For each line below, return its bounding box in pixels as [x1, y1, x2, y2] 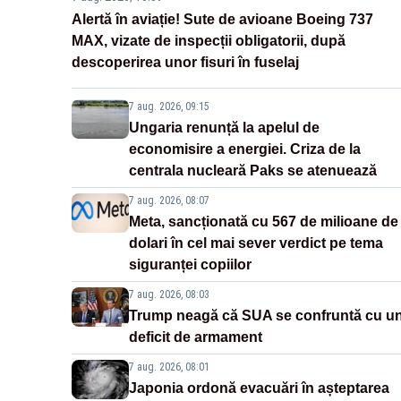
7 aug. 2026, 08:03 [129, 288, 209, 302]
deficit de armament [129, 329, 262, 346]
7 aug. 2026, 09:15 [129, 100, 209, 114]
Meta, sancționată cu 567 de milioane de [129, 214, 398, 230]
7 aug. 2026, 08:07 [129, 194, 209, 208]
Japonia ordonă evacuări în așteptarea [129, 380, 389, 397]
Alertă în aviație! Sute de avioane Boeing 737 [72, 12, 373, 28]
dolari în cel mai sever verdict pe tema [129, 235, 383, 252]
